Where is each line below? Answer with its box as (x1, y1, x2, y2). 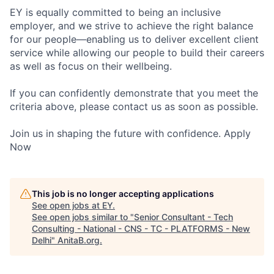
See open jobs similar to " (32, 212, 134, 222)
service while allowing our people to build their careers (10, 46, 264, 59)
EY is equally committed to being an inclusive (10, 6, 221, 18)
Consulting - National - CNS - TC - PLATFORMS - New (32, 223, 250, 234)
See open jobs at (32, 200, 102, 210)
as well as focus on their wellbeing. (10, 60, 172, 72)
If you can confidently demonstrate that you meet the (10, 87, 258, 99)
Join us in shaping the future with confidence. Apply (10, 127, 251, 139)
